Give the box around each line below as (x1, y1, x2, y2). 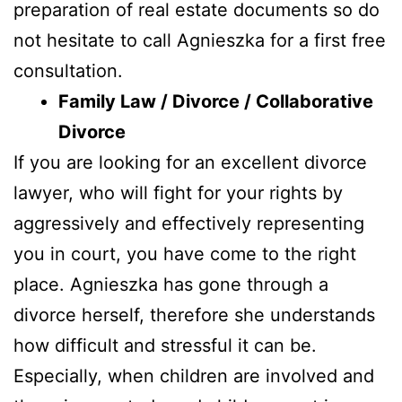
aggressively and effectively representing (13, 213, 364, 235)
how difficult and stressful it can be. (13, 335, 317, 357)
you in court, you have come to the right (13, 243, 356, 266)
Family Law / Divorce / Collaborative (58, 91, 373, 113)
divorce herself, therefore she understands (13, 304, 375, 327)
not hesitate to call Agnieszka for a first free (13, 30, 386, 52)
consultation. (13, 60, 123, 83)
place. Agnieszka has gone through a (13, 274, 328, 296)
